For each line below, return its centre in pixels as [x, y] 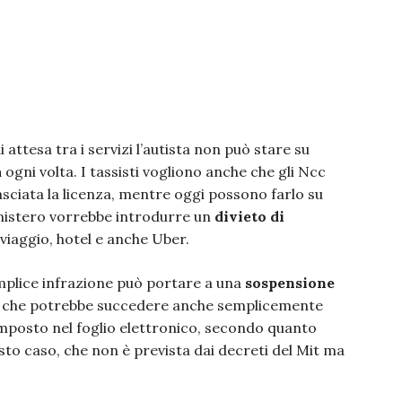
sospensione [290, 283]
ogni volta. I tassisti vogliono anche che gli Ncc [164, 171]
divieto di [249, 216]
